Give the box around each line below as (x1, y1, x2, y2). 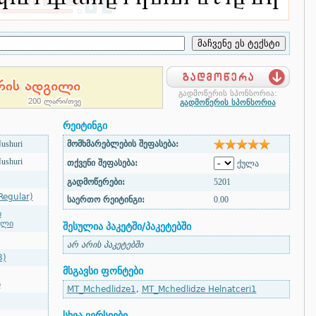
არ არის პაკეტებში (66, 240, 143, 250)
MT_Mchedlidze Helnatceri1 (141, 284, 257, 294)
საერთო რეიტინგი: (66, 195, 145, 205)
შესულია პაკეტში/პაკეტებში (62, 221, 191, 232)
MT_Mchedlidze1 (66, 284, 136, 294)
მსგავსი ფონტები (62, 265, 143, 276)
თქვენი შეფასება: (66, 158, 138, 168)
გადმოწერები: (66, 177, 125, 187)
